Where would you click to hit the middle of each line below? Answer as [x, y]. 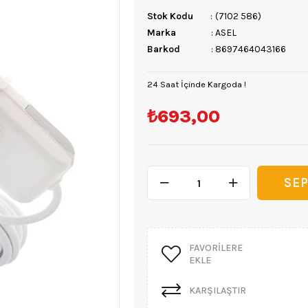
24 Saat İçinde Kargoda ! [197, 84]
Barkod [164, 49]
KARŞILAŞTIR [218, 290]
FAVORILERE [216, 248]
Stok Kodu [170, 16]
